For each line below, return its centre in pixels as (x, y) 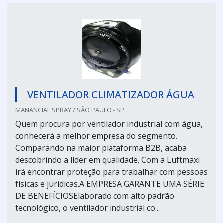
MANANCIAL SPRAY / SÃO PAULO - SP (70, 109)
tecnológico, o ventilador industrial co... (88, 207)
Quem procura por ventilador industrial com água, (109, 124)
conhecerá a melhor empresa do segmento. (96, 136)
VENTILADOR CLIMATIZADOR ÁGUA (111, 94)
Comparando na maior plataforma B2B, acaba (101, 148)
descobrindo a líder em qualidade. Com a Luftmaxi (108, 160)
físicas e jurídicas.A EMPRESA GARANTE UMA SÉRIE (110, 183)
